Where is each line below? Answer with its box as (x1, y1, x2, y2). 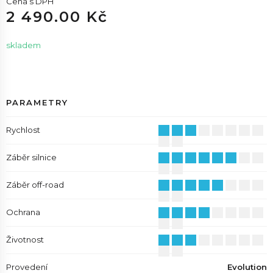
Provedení (6, 262, 48, 272)
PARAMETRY (6, 97, 68, 107)
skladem (6, 40, 41, 50)
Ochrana (6, 207, 40, 217)
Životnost (6, 235, 44, 244)
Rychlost (6, 125, 40, 135)
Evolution (227, 262, 267, 272)
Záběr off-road (6, 180, 64, 190)
